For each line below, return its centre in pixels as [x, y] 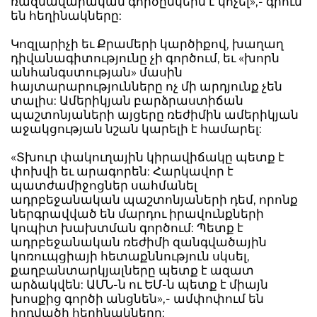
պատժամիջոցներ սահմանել [104, 185]
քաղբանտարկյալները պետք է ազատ [132, 270]
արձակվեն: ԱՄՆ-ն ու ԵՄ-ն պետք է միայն [139, 284]
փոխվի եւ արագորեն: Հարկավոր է [122, 171]
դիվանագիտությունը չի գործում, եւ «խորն [145, 58]
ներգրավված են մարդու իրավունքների [137, 214]
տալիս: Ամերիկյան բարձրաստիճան [127, 100]
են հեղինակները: [66, 16]
